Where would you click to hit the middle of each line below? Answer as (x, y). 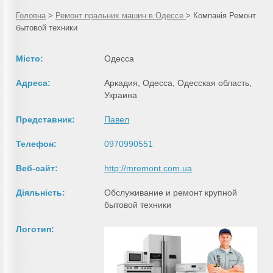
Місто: (30, 58)
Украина (121, 95)
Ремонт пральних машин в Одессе (121, 15)
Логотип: (35, 229)
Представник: (45, 119)
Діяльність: (41, 192)
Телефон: (36, 144)
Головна (31, 15)
